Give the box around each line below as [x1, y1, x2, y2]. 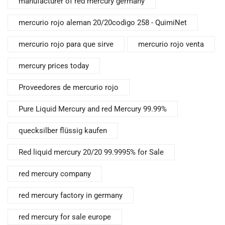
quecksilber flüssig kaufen [19, 126, 107, 136]
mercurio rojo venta [138, 40, 204, 49]
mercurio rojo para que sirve [19, 40, 114, 49]
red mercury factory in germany [19, 191, 123, 200]
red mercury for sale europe [19, 212, 111, 222]
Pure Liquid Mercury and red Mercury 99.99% [19, 104, 167, 114]
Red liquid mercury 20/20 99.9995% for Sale [19, 148, 164, 157]
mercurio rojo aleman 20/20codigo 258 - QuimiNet [19, 18, 187, 28]
